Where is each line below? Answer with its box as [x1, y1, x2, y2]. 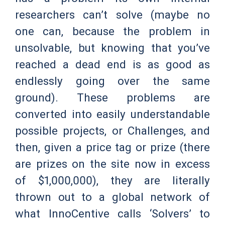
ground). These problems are [15, 91, 210, 104]
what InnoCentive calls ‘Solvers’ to [15, 207, 210, 220]
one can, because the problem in [15, 25, 210, 38]
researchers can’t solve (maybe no [15, 8, 210, 22]
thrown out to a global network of [15, 190, 210, 204]
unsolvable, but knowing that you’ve [15, 41, 210, 55]
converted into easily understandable [15, 107, 210, 121]
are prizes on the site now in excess [15, 157, 210, 171]
